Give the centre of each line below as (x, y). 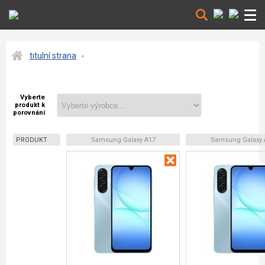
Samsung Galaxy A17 (123, 140)
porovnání (29, 113)
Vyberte (33, 97)
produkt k (30, 105)
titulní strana (53, 56)
